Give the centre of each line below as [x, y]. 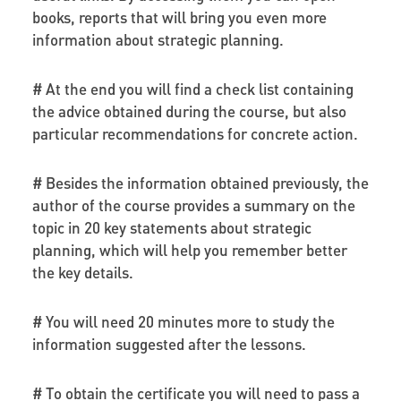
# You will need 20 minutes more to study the [183, 321]
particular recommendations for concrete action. [195, 133]
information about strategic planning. [158, 39]
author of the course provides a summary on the [193, 205]
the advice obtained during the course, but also [189, 111]
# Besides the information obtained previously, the [200, 182]
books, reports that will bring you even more [179, 17]
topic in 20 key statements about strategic [171, 227]
